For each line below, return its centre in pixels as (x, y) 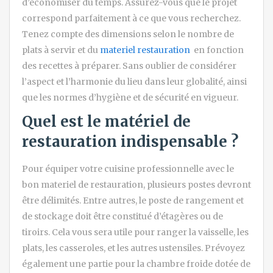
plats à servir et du (61, 50)
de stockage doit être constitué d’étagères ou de (122, 216)
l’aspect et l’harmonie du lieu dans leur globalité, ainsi (134, 81)
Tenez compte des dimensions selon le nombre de (128, 34)
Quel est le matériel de (106, 121)
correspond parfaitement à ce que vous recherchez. (131, 18)
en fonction (219, 50)
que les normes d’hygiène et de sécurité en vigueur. (130, 97)
